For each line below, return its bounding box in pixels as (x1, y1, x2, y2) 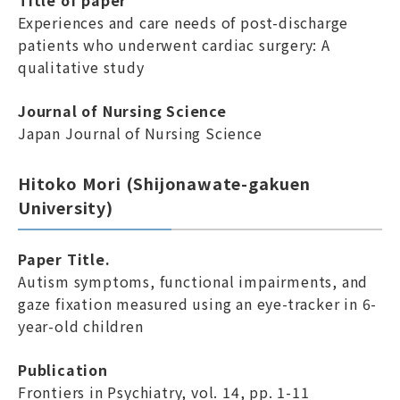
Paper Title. (18, 248, 111, 270)
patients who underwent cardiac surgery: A (18, 34, 330, 55)
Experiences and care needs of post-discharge (18, 12, 349, 33)
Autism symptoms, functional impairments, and (18, 271, 369, 292)
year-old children (18, 315, 144, 337)
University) (18, 196, 113, 219)
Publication (18, 359, 108, 380)
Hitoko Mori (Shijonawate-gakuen (18, 171, 311, 195)
